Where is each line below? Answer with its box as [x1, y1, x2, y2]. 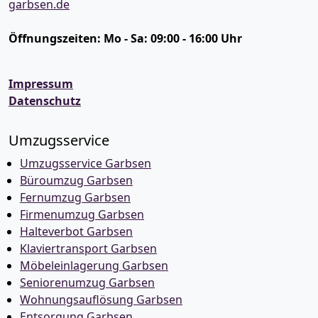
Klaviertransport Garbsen [20, 241, 157, 256]
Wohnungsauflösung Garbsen [20, 292, 182, 307]
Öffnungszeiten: [9, 31, 104, 46]
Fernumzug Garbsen [20, 190, 131, 205]
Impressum [9, 76, 73, 92]
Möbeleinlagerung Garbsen [20, 258, 168, 273]
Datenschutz [9, 93, 81, 109]
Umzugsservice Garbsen [20, 155, 151, 171]
